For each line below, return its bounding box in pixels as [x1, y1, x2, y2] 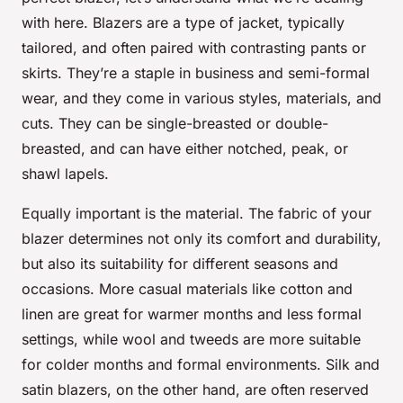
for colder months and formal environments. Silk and [22, 355, 380, 374]
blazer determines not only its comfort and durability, [22, 229, 381, 248]
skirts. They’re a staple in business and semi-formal [22, 64, 370, 83]
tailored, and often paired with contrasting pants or [22, 39, 366, 58]
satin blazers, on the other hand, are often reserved [22, 381, 369, 399]
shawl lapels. [22, 165, 109, 184]
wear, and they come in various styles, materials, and [22, 89, 381, 108]
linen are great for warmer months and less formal [22, 305, 362, 324]
